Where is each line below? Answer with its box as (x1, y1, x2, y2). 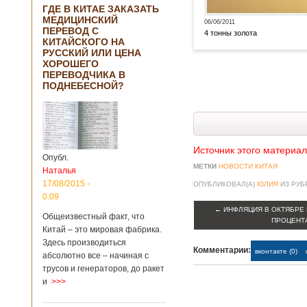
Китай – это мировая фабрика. (42, 225, 162, 234)
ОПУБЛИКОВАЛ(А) (193, 180, 257, 188)
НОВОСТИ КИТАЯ (219, 162, 278, 170)
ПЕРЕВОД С (42, 25, 99, 36)
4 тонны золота (204, 29, 257, 37)
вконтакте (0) (255, 247, 297, 255)
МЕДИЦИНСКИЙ (42, 14, 118, 25)
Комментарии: (193, 245, 251, 255)
